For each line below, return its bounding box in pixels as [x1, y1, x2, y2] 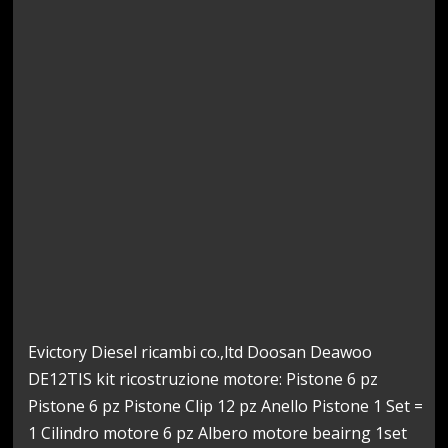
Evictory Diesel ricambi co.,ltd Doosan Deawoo [28, 340, 373, 363]
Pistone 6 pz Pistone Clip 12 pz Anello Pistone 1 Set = [28, 394, 424, 417]
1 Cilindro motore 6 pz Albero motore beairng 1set [28, 421, 408, 444]
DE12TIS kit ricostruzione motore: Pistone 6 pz [28, 367, 379, 390]
